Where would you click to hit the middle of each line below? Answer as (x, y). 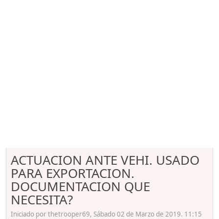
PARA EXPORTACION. (73, 173)
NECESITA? (42, 199)
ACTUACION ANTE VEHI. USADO (105, 160)
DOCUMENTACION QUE (80, 186)
